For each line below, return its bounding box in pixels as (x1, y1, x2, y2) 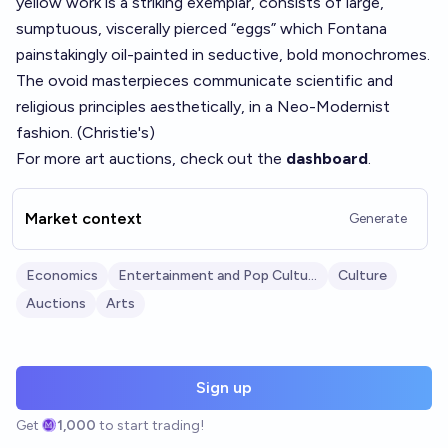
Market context (25, 209, 142, 228)
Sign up (196, 378, 252, 397)
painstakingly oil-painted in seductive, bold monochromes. (16, 45, 430, 64)
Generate (349, 210, 407, 227)
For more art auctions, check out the (16, 149, 286, 168)
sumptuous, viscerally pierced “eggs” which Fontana (16, 19, 387, 38)
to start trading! (99, 417, 205, 434)
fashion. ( (16, 123, 82, 142)
